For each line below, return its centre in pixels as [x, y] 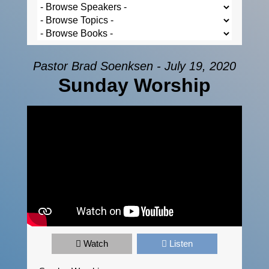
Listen [181, 244]
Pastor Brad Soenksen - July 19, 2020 [134, 66]
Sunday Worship [134, 85]
